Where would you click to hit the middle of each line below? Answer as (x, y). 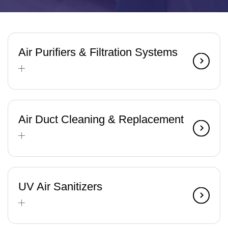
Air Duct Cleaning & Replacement (101, 119)
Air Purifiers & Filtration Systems (98, 52)
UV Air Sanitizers (60, 187)
